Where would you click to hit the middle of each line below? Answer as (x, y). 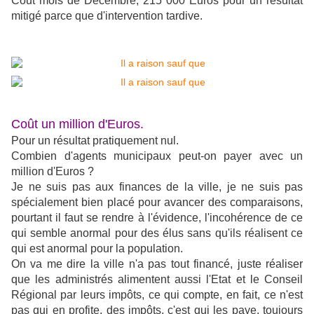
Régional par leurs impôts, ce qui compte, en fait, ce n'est (157, 295)
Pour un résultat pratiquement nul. (95, 141)
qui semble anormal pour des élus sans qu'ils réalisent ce (157, 233)
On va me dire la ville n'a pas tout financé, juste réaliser (157, 264)
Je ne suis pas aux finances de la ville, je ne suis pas (157, 187)
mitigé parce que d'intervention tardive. (107, 16)
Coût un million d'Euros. (77, 124)
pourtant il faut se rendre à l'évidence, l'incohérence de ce (157, 218)
